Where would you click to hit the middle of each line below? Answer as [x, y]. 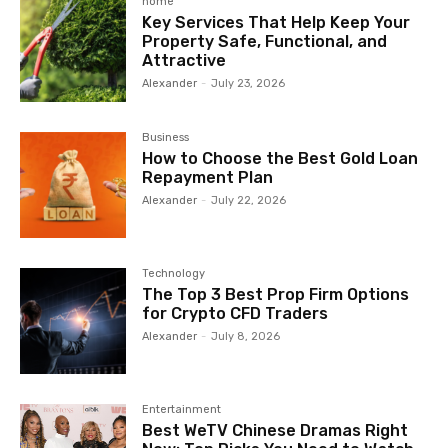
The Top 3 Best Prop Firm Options [276, 295]
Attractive [184, 61]
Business [166, 138]
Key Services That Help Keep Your [276, 23]
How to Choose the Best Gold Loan [280, 159]
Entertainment [182, 410]
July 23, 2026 [248, 84]
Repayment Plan [210, 178]
